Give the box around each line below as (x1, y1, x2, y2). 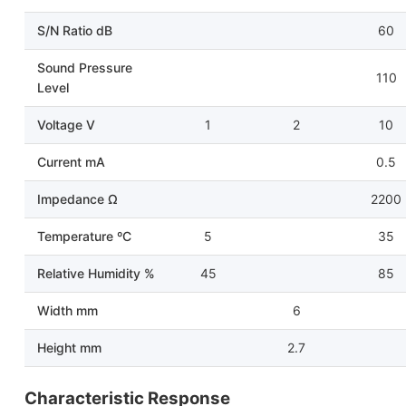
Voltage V (37, 117, 95, 132)
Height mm (37, 340, 101, 355)
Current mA (37, 154, 105, 169)
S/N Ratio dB (37, 23, 112, 38)
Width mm (37, 303, 98, 318)
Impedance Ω (37, 191, 118, 207)
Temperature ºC (37, 228, 131, 244)
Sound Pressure (37, 60, 132, 75)
